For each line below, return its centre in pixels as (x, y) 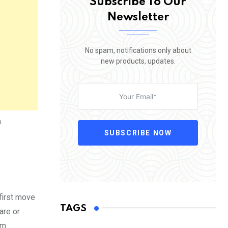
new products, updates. (138, 61)
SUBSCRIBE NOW (138, 133)
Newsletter (138, 17)
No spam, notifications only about (138, 50)
